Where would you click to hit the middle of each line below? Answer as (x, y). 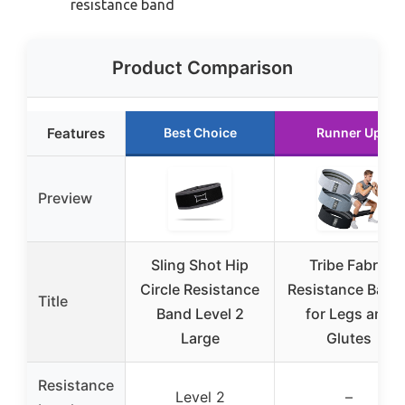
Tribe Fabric (349, 265)
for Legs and (349, 314)
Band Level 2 (200, 314)
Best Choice (200, 133)
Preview (65, 198)
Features (76, 134)
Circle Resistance (200, 290)
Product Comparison (202, 68)
